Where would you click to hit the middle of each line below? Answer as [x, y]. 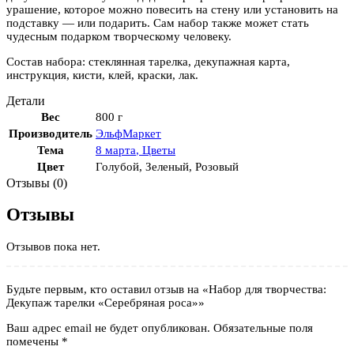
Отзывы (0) [37, 183]
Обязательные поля [263, 328]
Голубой [117, 166]
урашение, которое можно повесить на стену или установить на [172, 9]
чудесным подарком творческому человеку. [119, 36]
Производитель [51, 133]
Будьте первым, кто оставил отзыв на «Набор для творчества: [166, 289]
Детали [26, 100]
